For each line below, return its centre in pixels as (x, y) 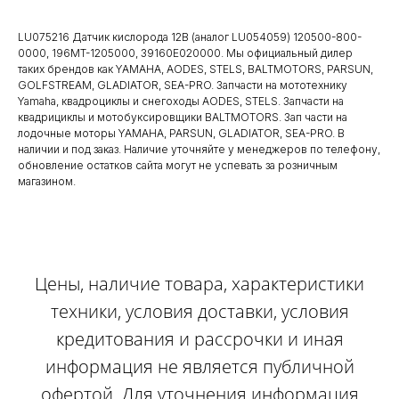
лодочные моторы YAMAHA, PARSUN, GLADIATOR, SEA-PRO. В (181, 134)
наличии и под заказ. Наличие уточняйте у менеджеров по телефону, (199, 150)
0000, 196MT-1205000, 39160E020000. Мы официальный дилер (185, 53)
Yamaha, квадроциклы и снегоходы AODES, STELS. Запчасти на (181, 102)
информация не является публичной (199, 367)
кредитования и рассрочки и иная (199, 339)
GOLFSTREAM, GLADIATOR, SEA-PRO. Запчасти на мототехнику (183, 85)
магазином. (47, 182)
